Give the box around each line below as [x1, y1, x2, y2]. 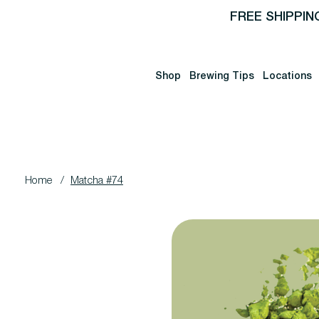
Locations [263, 71, 313, 81]
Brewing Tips [189, 71, 255, 81]
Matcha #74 [70, 176, 123, 187]
